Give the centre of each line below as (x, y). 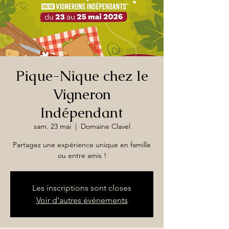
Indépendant (82, 112)
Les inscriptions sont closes (82, 188)
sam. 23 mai (52, 126)
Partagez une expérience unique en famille (82, 145)
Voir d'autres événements (82, 200)
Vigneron (82, 94)
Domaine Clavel (105, 126)
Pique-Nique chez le (82, 76)
